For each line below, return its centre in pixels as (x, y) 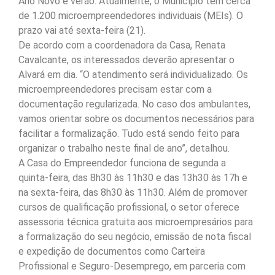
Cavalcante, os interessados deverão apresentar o (126, 60)
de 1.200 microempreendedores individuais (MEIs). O (131, 16)
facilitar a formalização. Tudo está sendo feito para (129, 134)
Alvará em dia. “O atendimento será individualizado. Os (133, 75)
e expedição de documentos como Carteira (112, 252)
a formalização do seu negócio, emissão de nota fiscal (135, 237)
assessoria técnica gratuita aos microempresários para (136, 222)
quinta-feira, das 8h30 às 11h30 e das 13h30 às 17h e (133, 178)
